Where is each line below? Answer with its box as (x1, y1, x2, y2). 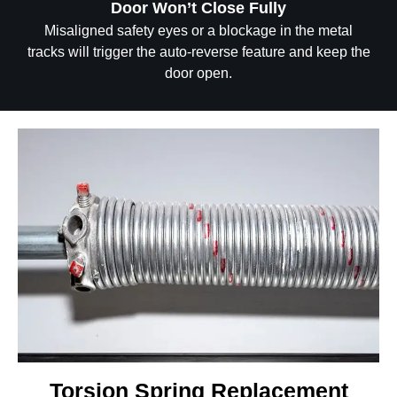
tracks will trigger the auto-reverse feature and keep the (27, 44, 370, 60)
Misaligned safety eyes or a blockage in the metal (44, 23, 353, 39)
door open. (165, 66, 232, 82)
